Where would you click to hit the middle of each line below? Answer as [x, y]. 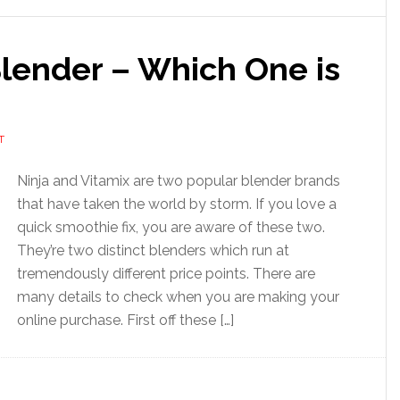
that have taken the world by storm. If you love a [177, 204]
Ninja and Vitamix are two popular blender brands [179, 181]
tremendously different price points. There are [166, 274]
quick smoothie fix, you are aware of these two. [171, 227]
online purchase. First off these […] [125, 320]
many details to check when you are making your [178, 297]
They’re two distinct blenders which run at [153, 250]
